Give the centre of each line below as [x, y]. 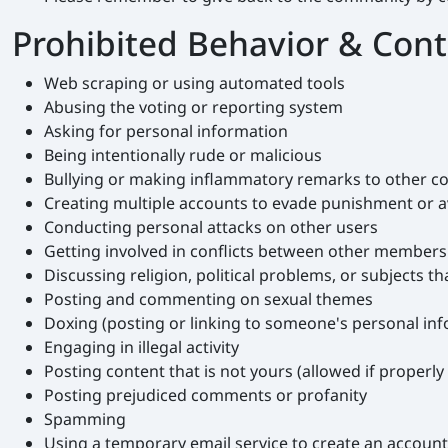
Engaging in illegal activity [141, 347]
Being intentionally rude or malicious [183, 155]
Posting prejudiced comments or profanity [205, 395]
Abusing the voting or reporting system [193, 107]
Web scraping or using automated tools [194, 83]
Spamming [85, 419]
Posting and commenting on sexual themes [208, 299]
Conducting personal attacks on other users [211, 227]
